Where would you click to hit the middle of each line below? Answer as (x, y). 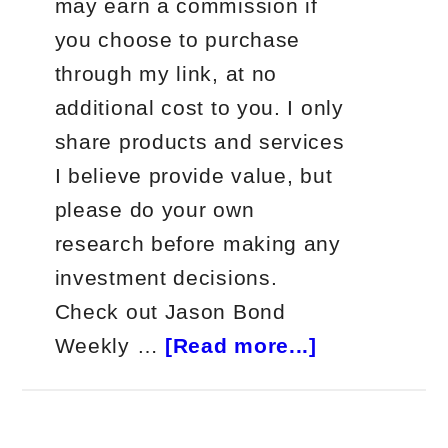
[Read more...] (240, 345)
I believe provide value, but (193, 175)
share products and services (199, 141)
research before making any (197, 243)
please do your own (154, 209)
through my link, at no (166, 73)
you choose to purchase (177, 39)
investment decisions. (166, 277)
